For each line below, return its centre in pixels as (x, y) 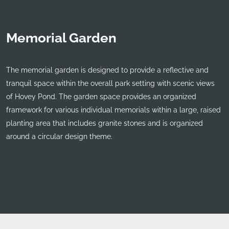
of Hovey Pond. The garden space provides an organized (101, 96)
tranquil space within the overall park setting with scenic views (110, 83)
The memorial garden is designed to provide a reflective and (107, 70)
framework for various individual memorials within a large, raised (113, 110)
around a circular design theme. (59, 136)
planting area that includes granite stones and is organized (105, 123)
